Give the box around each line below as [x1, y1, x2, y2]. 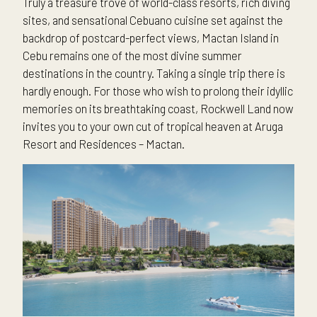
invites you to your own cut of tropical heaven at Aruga [23, 119, 283, 134]
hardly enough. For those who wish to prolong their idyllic [23, 83, 293, 98]
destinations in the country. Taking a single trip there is [23, 66, 285, 81]
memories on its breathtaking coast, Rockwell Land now [23, 101, 294, 116]
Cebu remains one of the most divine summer [23, 48, 242, 63]
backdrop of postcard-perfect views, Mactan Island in [23, 30, 279, 45]
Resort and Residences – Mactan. [23, 137, 185, 151]
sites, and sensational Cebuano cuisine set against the [23, 13, 283, 28]
